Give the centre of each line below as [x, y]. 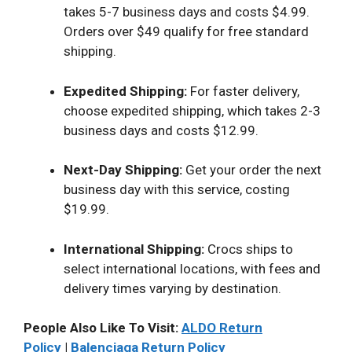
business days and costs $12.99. [161, 130]
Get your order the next [252, 170]
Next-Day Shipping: [123, 170]
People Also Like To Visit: [103, 328]
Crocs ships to [249, 249]
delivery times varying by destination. [172, 288]
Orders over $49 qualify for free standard [186, 32]
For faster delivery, [243, 91]
